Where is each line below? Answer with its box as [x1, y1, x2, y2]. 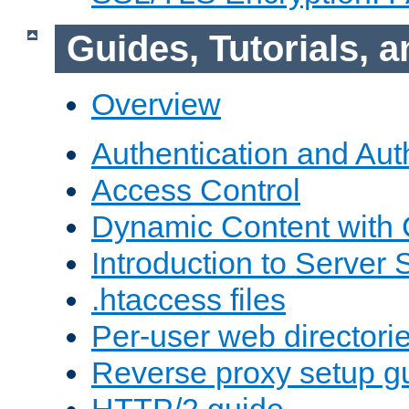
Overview [91, 86, 221, 121]
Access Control [91, 172, 300, 207]
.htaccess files [91, 281, 286, 317]
